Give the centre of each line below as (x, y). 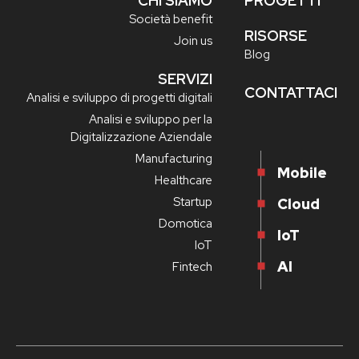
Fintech (192, 267)
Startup (193, 202)
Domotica (186, 224)
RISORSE (276, 36)
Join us (193, 41)
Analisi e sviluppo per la (151, 120)
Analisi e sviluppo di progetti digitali (119, 98)
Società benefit (171, 20)
